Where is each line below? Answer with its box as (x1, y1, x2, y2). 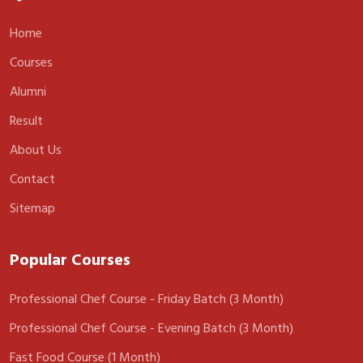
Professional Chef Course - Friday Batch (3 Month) (10, 288, 284, 310)
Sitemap (10, 198, 55, 219)
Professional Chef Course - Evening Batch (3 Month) (10, 318, 293, 339)
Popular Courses (10, 247, 130, 273)
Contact (10, 169, 55, 190)
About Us (10, 139, 62, 160)
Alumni (10, 81, 46, 102)
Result (10, 110, 43, 131)
